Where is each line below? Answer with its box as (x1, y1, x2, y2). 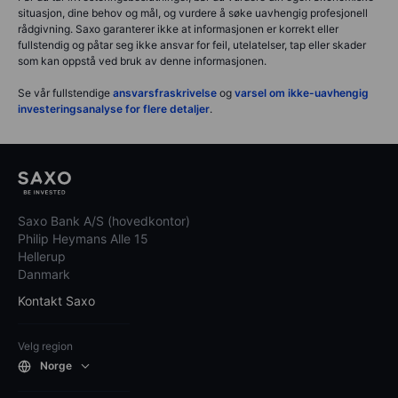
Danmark (18, 266, 70, 282)
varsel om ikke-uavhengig (235, 85, 369, 99)
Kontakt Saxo (18, 292, 95, 308)
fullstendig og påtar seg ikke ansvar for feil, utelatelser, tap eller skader (18, 37, 366, 52)
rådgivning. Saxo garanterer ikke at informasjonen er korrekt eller (18, 21, 338, 36)
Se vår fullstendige (18, 85, 113, 99)
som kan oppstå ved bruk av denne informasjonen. (18, 53, 267, 68)
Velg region (18, 338, 73, 353)
